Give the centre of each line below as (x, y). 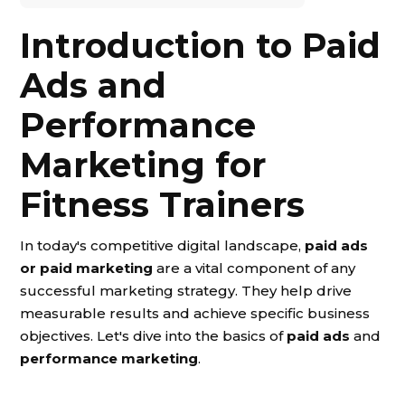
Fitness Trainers (162, 205)
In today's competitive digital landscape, (162, 245)
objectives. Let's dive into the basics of (153, 336)
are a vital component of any (254, 268)
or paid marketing (86, 268)
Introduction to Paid (200, 46)
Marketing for (143, 165)
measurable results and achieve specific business (195, 313)
